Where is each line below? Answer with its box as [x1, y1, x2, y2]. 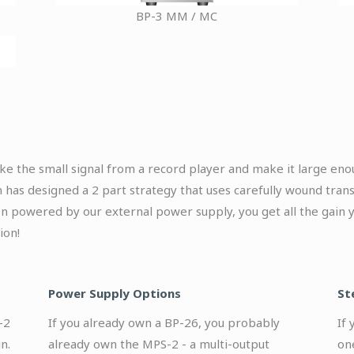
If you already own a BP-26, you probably [47, 314, 280, 330]
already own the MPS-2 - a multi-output [47, 335, 269, 352]
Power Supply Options [47, 284, 181, 301]
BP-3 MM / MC [136, 8, 218, 24]
